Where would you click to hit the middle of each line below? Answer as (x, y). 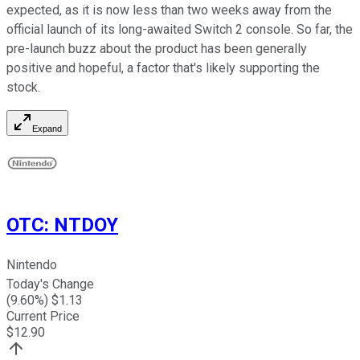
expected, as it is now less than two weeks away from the (169, 10)
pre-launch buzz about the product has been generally (157, 49)
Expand (47, 129)
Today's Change (50, 284)
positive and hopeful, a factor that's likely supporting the (163, 68)
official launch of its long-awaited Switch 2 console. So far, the (180, 30)
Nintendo (32, 265)
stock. (23, 88)
